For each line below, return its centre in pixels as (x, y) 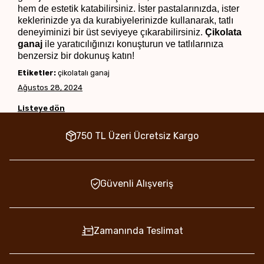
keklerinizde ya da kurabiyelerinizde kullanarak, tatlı (126, 21)
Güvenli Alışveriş (137, 184)
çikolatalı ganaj (83, 73)
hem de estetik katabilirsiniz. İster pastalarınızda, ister (128, 9)
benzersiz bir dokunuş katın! (76, 56)
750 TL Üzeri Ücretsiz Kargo (137, 136)
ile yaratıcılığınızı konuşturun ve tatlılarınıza (133, 44)
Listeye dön (41, 108)
